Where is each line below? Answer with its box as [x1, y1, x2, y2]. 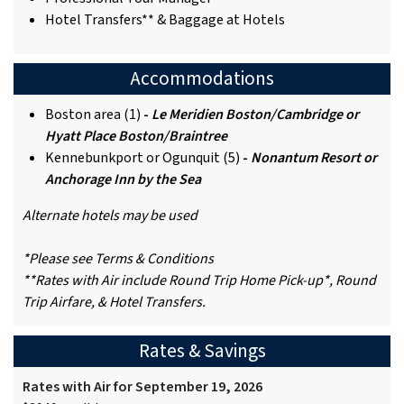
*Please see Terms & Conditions [23, 249, 214, 270]
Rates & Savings [138, 337, 266, 366]
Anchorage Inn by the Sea [45, 170, 201, 190]
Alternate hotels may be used [23, 206, 197, 226]
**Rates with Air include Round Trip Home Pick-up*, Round [23, 271, 376, 291]
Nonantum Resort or [251, 148, 377, 169]
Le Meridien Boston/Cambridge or [151, 105, 359, 125]
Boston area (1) [45, 105, 141, 125]
